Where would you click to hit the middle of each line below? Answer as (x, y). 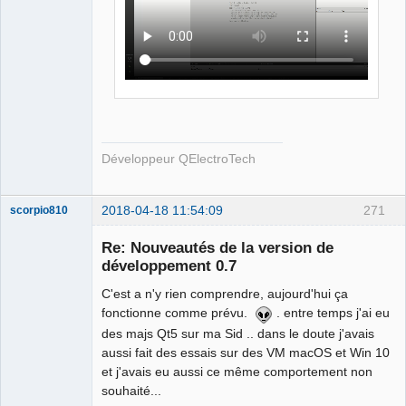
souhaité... (131, 391)
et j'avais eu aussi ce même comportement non (237, 372)
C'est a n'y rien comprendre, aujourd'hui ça (225, 294)
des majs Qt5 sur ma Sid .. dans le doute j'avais (238, 334)
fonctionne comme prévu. (178, 313)
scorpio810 (39, 210)
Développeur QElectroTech (179, 159)
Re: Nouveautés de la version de (217, 248)
